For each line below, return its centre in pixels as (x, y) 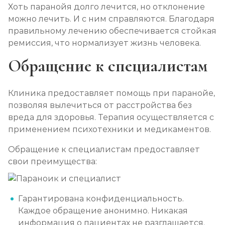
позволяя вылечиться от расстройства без (100, 105)
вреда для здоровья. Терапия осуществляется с (111, 117)
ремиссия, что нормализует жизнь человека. (104, 43)
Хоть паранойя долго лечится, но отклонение (106, 7)
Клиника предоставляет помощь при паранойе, (111, 93)
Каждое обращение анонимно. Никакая (103, 211)
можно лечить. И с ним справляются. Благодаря (111, 19)
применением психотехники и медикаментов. (110, 129)
